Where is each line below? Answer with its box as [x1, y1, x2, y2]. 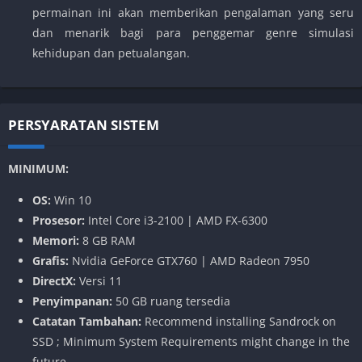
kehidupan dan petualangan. [32, 44, 190, 61]
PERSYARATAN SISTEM [8, 115, 159, 134]
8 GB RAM [79, 232, 136, 248]
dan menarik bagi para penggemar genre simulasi [32, 24, 354, 40]
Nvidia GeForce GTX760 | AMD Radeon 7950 [69, 252, 309, 268]
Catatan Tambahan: [32, 313, 141, 329]
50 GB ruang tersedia [112, 293, 230, 309]
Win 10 [51, 192, 91, 208]
